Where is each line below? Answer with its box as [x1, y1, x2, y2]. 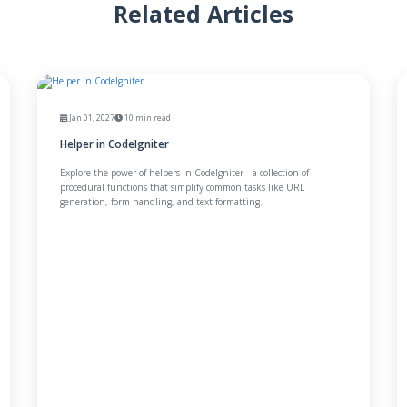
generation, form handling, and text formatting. [59, 195, 263, 209]
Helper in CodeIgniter [59, 136, 169, 153]
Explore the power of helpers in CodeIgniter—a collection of [59, 166, 309, 180]
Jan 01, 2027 [66, 112, 114, 124]
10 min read [122, 112, 171, 124]
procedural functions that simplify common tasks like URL [59, 181, 304, 194]
